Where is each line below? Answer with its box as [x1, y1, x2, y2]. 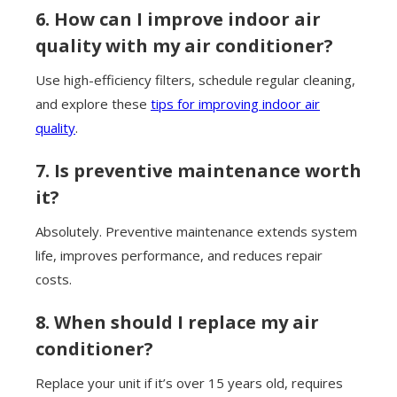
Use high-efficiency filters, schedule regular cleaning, [35, 71, 355, 90]
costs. [35, 270, 72, 289]
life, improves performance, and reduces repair [35, 246, 323, 265]
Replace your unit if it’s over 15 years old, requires [35, 374, 343, 393]
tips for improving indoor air [151, 95, 320, 113]
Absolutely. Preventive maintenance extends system [35, 222, 357, 241]
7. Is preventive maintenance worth [35, 159, 362, 183]
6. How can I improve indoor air [35, 7, 321, 32]
